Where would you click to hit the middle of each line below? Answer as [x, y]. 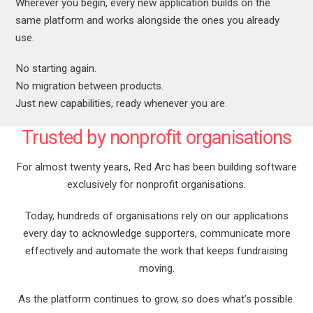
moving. [156, 268]
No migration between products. [90, 86]
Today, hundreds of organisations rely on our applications [156, 216]
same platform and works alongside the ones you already [148, 20]
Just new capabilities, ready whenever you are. [122, 104]
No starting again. [56, 69]
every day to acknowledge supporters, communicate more [156, 233]
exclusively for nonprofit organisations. [156, 184]
